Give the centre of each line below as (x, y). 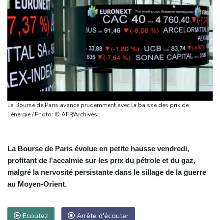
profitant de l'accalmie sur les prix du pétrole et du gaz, (101, 160)
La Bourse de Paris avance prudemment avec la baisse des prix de (98, 105)
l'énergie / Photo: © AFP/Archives (76, 114)
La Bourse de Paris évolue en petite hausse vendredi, (98, 148)
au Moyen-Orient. (37, 184)
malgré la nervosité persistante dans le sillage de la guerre (107, 172)
